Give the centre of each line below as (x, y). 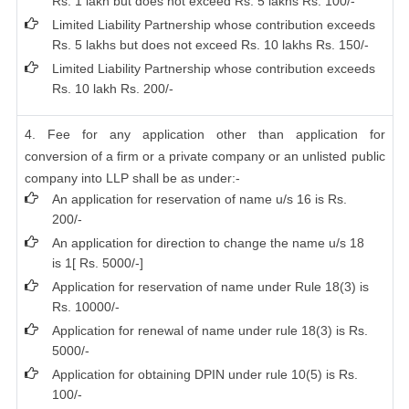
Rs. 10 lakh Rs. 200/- (112, 89)
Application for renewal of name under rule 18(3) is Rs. (210, 330)
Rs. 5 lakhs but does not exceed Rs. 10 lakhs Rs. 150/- (210, 45)
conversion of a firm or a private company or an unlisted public (204, 156)
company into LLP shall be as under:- (132, 178)
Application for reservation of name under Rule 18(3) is (210, 287)
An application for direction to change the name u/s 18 (208, 243)
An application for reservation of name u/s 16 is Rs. (199, 199)
